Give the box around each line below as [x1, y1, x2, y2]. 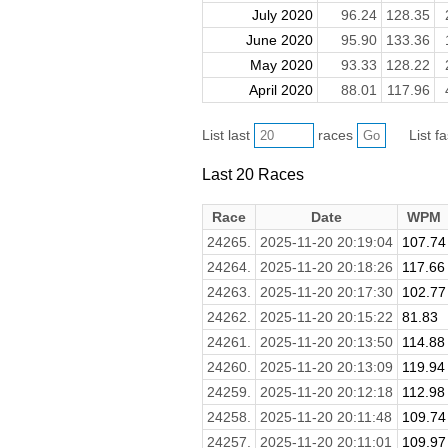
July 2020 [251, 7, 313, 24]
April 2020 [248, 82, 313, 99]
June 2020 [245, 32, 313, 49]
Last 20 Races [201, 164, 304, 183]
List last [201, 127, 254, 144]
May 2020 [249, 57, 313, 74]
